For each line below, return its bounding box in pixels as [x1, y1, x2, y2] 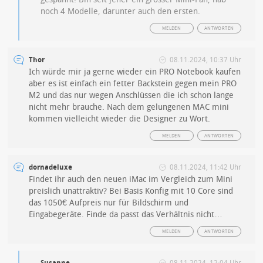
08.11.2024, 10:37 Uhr [169, 55, 241, 64]
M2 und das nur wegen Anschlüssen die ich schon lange [29, 90, 234, 100]
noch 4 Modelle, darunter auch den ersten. [41, 6, 201, 16]
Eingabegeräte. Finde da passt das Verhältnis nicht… [29, 209, 223, 220]
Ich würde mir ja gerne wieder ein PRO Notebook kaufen [29, 66, 241, 77]
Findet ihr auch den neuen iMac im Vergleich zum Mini [29, 174, 233, 184]
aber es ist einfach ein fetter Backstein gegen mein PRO [29, 78, 237, 89]
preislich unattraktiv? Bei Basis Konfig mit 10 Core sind [29, 186, 234, 196]
